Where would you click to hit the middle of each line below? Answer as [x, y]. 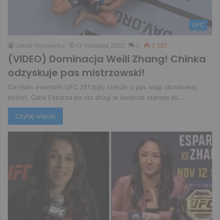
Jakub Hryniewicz [40, 45]
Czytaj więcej [35, 116]
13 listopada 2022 [100, 45]
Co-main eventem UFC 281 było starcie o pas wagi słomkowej [102, 87]
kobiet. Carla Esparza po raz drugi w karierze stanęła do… [96, 97]
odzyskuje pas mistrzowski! [76, 72]
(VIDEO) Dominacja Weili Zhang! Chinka [107, 59]
